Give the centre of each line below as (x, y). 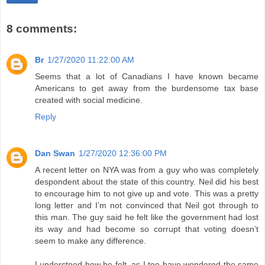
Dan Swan (55, 153)
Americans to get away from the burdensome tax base (147, 88)
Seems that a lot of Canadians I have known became (147, 76)
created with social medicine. (89, 100)
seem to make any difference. (91, 240)
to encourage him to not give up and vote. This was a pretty (147, 193)
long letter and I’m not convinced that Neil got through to (147, 205)
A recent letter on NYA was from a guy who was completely (147, 169)
